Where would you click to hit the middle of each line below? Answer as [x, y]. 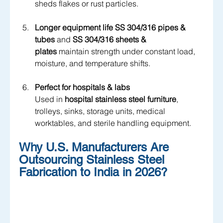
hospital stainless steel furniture [120, 99]
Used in [50, 99]
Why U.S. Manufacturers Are [96, 147]
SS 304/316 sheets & [111, 39]
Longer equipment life [74, 27]
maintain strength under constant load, [127, 51]
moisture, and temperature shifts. [93, 63]
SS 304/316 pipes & [151, 27]
